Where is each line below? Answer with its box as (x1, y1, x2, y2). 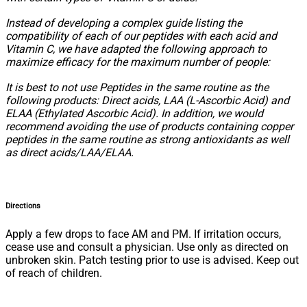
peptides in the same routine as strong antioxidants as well (5, 132, 289, 146)
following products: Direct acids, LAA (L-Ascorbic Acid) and (5, 93, 289, 107)
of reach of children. (5, 266, 102, 280)
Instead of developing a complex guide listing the (5, 16, 242, 29)
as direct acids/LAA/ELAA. (5, 145, 134, 159)
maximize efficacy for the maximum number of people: (5, 55, 270, 69)
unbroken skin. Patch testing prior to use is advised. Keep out (5, 253, 299, 267)
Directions (5, 201, 40, 210)
